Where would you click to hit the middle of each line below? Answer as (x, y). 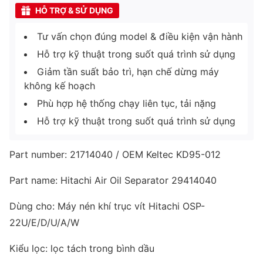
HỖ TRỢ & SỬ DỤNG (74, 10)
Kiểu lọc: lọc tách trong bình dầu (82, 248)
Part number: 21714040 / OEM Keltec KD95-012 (115, 154)
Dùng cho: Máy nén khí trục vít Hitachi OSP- (107, 206)
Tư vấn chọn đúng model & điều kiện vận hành (140, 36)
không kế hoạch (60, 85)
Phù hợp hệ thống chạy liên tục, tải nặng (127, 103)
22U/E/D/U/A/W (44, 222)
